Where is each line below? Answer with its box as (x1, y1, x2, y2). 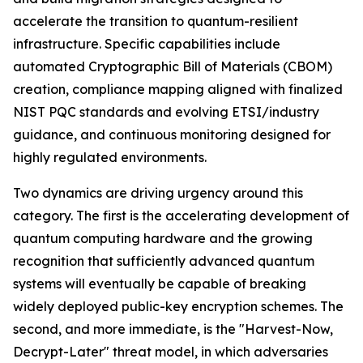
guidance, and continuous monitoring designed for (13, 126, 331, 143)
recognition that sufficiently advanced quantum (13, 253, 314, 270)
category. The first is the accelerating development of (13, 207, 349, 224)
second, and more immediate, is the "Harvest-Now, (13, 321, 333, 338)
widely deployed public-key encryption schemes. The (13, 298, 344, 315)
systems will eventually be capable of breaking (13, 275, 306, 293)
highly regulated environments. (13, 149, 207, 166)
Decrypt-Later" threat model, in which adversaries (13, 344, 328, 361)
